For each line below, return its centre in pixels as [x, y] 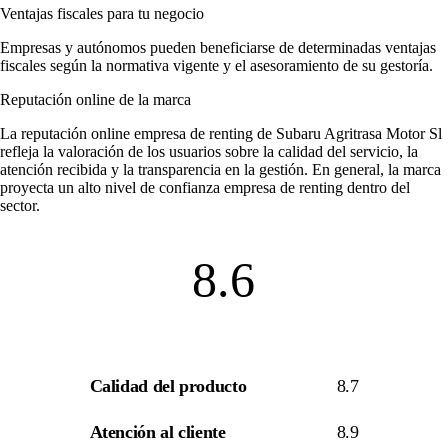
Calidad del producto [168, 385]
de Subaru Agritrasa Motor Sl [347, 133]
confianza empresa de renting [251, 187]
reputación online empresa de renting [137, 133]
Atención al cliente [157, 432]
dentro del [376, 187]
